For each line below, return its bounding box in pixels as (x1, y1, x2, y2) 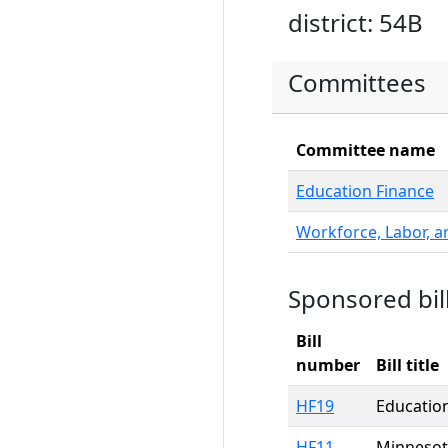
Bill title (376, 354, 439, 376)
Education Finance (296, 180, 434, 202)
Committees (288, 66, 426, 99)
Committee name (296, 139, 435, 161)
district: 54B (288, 6, 423, 39)
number (296, 354, 360, 376)
